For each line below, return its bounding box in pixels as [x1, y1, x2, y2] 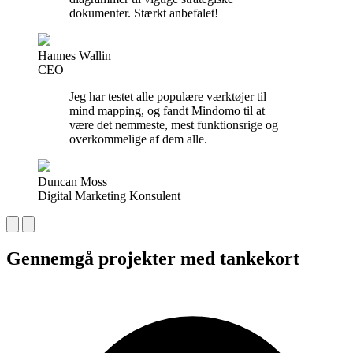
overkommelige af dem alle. [69, 132, 207, 147]
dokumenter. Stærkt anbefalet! [69, 6, 218, 20]
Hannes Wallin [38, 49, 111, 63]
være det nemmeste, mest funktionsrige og [69, 118, 278, 132]
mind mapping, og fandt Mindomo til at [69, 104, 265, 118]
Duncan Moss [38, 175, 107, 189]
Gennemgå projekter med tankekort [6, 248, 299, 269]
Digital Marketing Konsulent [38, 189, 180, 203]
